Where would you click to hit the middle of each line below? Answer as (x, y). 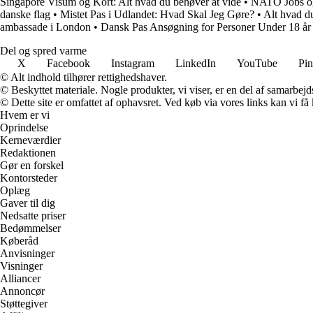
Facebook (68, 63)
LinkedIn (196, 63)
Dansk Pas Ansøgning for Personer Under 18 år (206, 27)
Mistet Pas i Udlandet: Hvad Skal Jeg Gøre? (157, 14)
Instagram (133, 63)
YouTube (257, 63)
